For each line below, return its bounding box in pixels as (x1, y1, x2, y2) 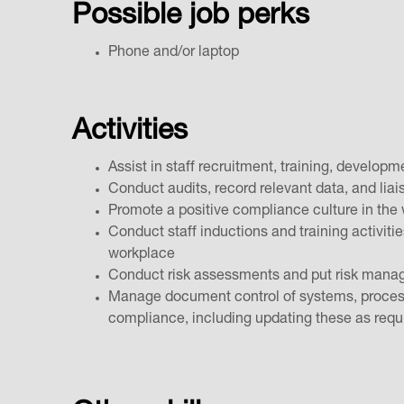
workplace (108, 248, 179, 263)
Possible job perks (72, 3, 317, 32)
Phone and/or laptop (108, 46, 239, 61)
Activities (72, 118, 188, 148)
